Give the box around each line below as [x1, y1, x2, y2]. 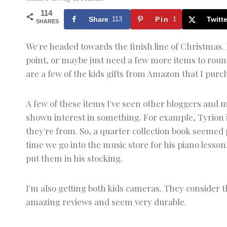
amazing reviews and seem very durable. [26, 196, 186, 208]
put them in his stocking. [26, 153, 123, 164]
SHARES [36, 18, 59, 24]
